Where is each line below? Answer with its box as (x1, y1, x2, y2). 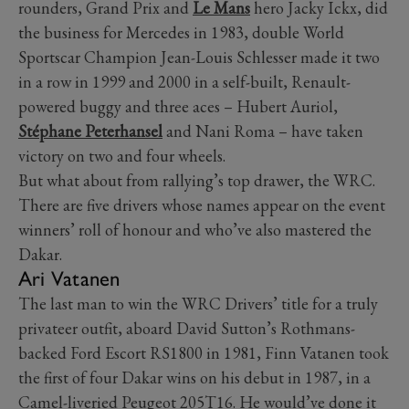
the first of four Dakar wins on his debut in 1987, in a (18, 367, 371, 388)
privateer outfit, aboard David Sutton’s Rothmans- (18, 318, 355, 339)
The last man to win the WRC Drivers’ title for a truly (18, 293, 378, 314)
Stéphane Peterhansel (18, 121, 163, 142)
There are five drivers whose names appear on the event (18, 194, 385, 215)
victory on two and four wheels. (18, 145, 225, 166)
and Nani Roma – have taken (163, 121, 363, 142)
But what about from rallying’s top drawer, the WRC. (18, 170, 375, 191)
